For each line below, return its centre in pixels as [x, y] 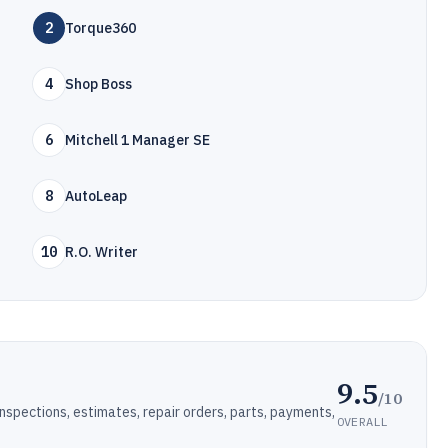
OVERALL [362, 421]
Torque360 [101, 28]
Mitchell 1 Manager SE [138, 140]
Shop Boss [99, 84]
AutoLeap [96, 196]
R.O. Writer [102, 252]
